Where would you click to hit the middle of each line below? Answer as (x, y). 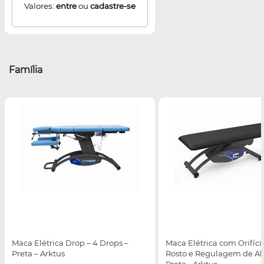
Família (26, 70)
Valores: (40, 6)
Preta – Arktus (38, 254)
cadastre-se (113, 6)
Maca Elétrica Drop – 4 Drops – (70, 243)
